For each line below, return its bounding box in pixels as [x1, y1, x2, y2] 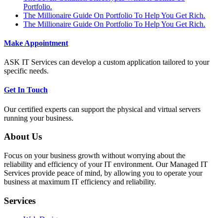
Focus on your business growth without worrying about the [4, 151, 185, 160]
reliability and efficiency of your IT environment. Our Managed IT [4, 160, 208, 169]
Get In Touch [4, 86, 48, 94]
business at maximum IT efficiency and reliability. [4, 178, 156, 186]
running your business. [4, 113, 73, 122]
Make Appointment [4, 38, 68, 47]
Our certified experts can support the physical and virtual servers [4, 105, 200, 113]
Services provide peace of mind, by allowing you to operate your [4, 169, 202, 178]
